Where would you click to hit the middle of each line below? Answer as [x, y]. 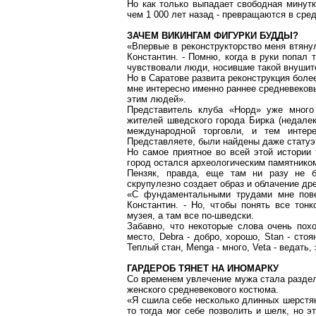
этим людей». [157, 99]
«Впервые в [154, 46]
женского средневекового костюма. [203, 290]
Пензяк [142, 173]
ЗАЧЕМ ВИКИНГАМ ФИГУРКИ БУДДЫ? [213, 36]
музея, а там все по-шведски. [190, 215]
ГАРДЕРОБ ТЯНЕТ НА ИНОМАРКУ [203, 268]
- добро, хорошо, [224, 237]
